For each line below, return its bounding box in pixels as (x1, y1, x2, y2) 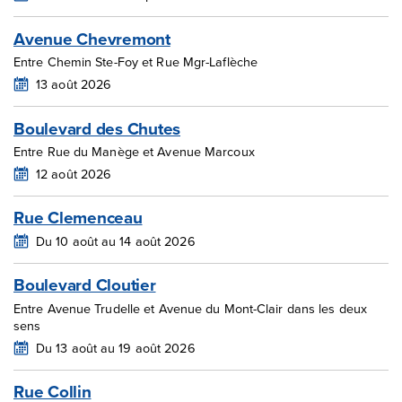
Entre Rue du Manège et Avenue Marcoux (13, 142, 255, 162)
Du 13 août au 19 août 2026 (36, 337, 196, 357)
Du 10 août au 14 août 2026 (36, 231, 196, 250)
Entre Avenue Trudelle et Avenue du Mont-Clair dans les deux (13, 299, 367, 319)
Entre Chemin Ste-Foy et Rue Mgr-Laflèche (13, 52, 258, 72)
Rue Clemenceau (13, 205, 143, 231)
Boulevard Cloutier (13, 272, 156, 298)
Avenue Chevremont (13, 25, 170, 51)
